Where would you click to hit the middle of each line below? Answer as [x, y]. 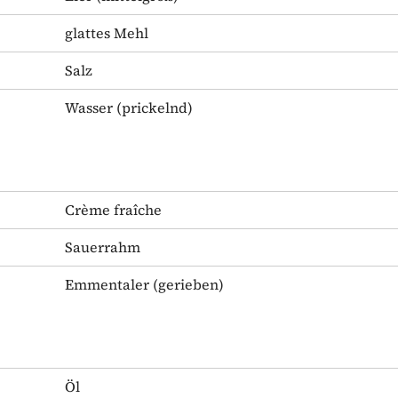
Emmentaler [107, 284]
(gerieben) [187, 284]
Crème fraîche [113, 209]
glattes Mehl [107, 32]
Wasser [89, 107]
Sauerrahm [103, 247]
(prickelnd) [153, 107]
